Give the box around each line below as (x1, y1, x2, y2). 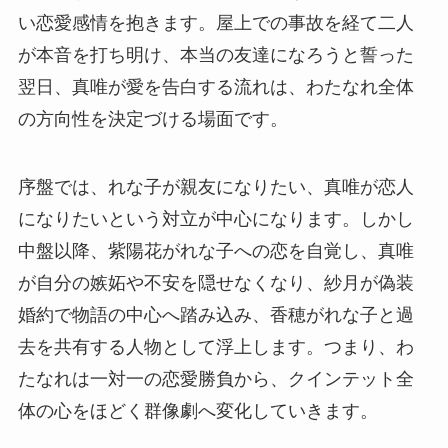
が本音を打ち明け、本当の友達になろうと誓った (17, 44, 414, 65)
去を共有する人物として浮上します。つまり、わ (17, 336, 414, 357)
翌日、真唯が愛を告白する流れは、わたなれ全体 (17, 76, 414, 97)
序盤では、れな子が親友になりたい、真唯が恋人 (17, 176, 414, 197)
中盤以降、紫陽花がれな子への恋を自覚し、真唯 (17, 240, 414, 261)
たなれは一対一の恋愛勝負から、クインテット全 (17, 368, 414, 389)
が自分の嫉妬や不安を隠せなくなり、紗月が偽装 (17, 272, 414, 293)
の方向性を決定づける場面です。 (17, 108, 288, 129)
